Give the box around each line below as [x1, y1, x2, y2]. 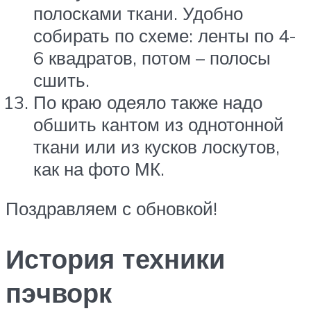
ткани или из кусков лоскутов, [33, 135, 280, 158]
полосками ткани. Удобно [33, 1, 243, 24]
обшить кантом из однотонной [33, 112, 284, 135]
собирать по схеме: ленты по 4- [33, 24, 296, 47]
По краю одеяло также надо [33, 90, 262, 113]
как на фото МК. [33, 157, 165, 180]
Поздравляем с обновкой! [6, 197, 217, 220]
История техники [6, 242, 225, 276]
